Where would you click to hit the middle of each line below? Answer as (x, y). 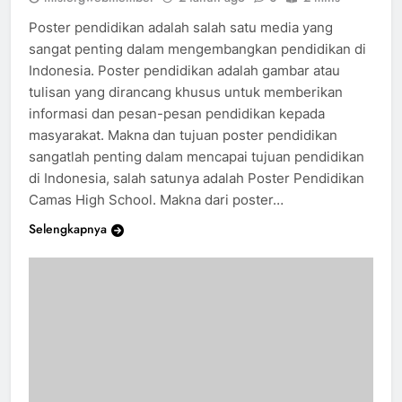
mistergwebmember (99, 14)
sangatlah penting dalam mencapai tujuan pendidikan (197, 173)
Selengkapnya (68, 245)
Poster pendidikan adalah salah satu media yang (181, 44)
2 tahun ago (212, 14)
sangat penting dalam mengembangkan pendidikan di (197, 66)
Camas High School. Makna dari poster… (156, 216)
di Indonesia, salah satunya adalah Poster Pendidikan (197, 195)
